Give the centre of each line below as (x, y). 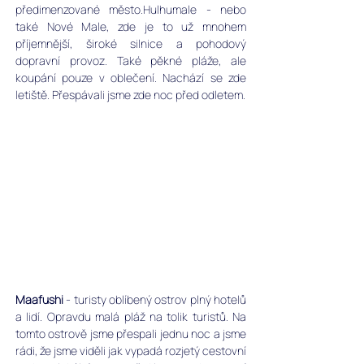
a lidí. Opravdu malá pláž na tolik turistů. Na (131, 317)
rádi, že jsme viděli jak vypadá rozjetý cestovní (131, 351)
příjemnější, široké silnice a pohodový (131, 43)
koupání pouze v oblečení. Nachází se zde (131, 78)
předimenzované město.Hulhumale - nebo (131, 9)
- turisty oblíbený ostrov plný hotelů (155, 300)
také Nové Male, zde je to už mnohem (131, 26)
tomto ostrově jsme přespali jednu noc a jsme (131, 334)
